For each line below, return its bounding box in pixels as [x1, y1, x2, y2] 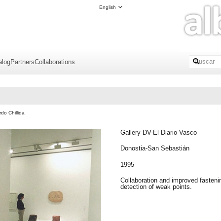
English [99, 4, 116, 10]
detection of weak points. [120, 183, 192, 191]
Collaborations [35, 58, 75, 66]
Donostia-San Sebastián [120, 145, 189, 152]
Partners [10, 58, 35, 66]
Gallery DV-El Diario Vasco [120, 128, 197, 136]
